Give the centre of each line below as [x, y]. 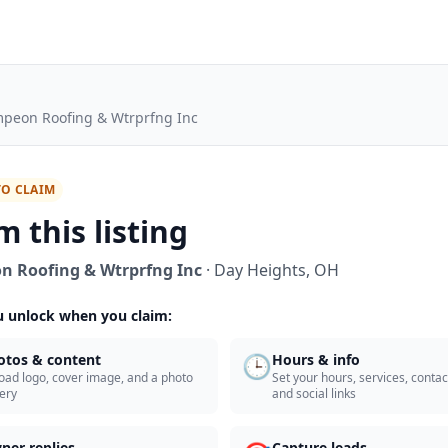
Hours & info [316, 359]
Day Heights [260, 270]
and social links [314, 393]
